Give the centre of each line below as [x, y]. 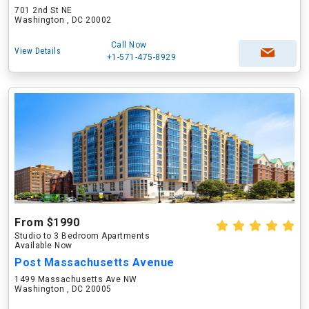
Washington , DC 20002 [63, 20]
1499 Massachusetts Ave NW [76, 279]
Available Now [43, 246]
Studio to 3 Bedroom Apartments [82, 236]
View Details [38, 51]
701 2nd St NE [43, 10]
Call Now [129, 45]
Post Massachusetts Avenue [94, 262]
